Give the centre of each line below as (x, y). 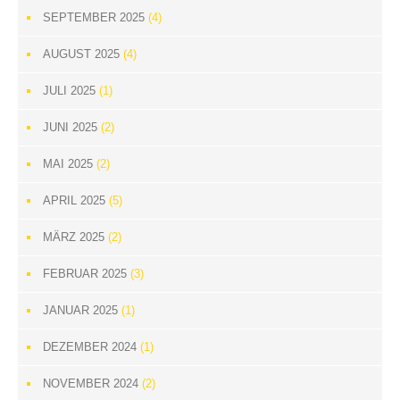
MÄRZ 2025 (74, 237)
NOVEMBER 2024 (91, 383)
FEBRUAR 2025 (85, 274)
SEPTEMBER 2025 (94, 17)
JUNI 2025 (70, 127)
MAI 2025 (68, 164)
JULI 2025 (69, 91)
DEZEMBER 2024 (90, 347)
